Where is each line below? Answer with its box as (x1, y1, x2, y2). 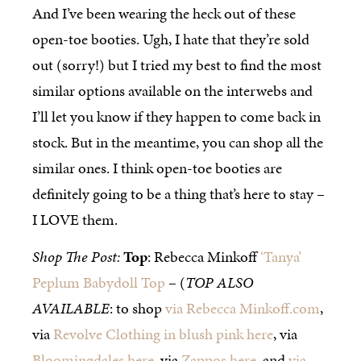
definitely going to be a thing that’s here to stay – (32, 182, 325, 205)
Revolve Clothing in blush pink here (53, 322, 273, 345)
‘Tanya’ (260, 245, 301, 268)
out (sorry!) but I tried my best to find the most (32, 53, 322, 76)
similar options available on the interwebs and (32, 79, 313, 102)
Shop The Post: (32, 245, 123, 268)
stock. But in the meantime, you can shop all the (32, 131, 323, 153)
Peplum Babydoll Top (32, 271, 165, 293)
